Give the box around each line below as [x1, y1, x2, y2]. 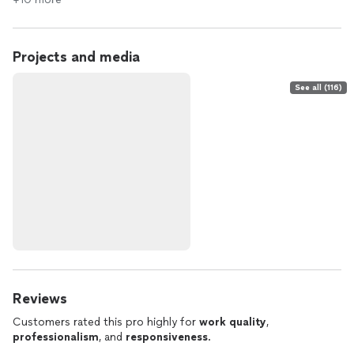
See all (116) [295, 82, 342, 92]
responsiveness [126, 330, 208, 344]
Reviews [13, 290, 67, 307]
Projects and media [13, 48, 140, 66]
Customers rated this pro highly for [13, 315, 199, 329]
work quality [199, 315, 266, 329]
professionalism [13, 330, 99, 344]
